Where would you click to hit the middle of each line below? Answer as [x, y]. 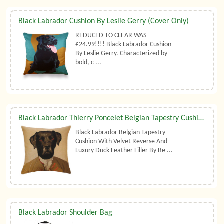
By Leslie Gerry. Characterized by [122, 54]
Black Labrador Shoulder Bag [66, 213]
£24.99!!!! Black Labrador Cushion [124, 45]
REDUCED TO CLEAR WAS [111, 36]
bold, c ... [89, 63]
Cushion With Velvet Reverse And [122, 142]
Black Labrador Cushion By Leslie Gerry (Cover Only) [104, 22]
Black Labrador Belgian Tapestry [121, 133]
